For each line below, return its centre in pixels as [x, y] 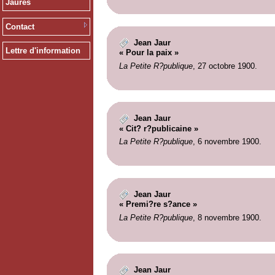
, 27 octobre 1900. [225, 66]
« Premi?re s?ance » [158, 204]
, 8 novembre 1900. [227, 217]
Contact [20, 26]
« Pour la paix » [149, 53]
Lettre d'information [43, 51]
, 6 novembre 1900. [227, 142]
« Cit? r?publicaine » [158, 128]
